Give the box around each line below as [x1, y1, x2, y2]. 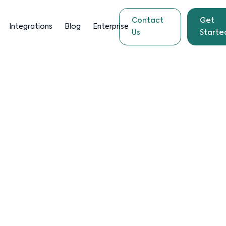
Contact [131, 17, 163, 24]
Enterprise [92, 23, 129, 30]
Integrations [9, 23, 52, 30]
